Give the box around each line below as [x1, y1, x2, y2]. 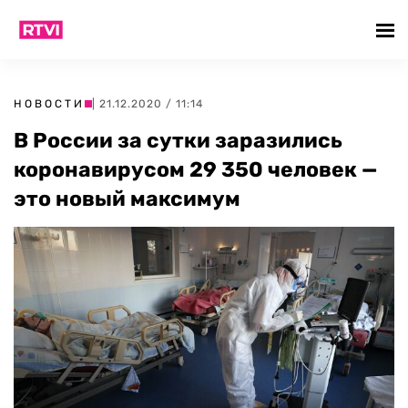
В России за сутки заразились [14, 127, 342, 153]
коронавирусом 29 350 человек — [14, 157, 377, 182]
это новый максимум [14, 186, 240, 211]
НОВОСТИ [14, 97, 85, 110]
